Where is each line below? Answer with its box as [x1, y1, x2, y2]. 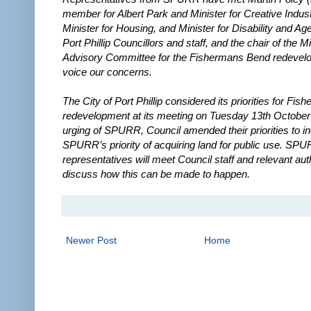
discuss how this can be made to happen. [62, 167, 253, 180]
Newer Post [66, 234, 117, 246]
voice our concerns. [62, 65, 152, 78]
